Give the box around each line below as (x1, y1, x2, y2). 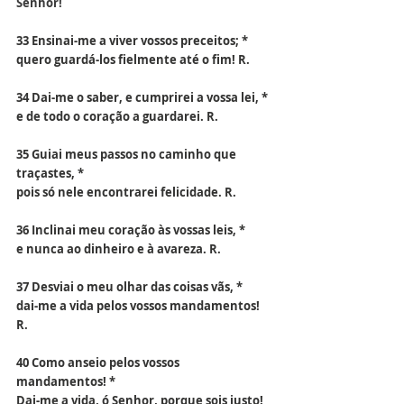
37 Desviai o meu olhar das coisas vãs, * (16, 279, 243, 295)
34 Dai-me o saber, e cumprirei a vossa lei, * (16, 89, 268, 106)
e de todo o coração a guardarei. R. (16, 108, 218, 124)
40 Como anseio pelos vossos (16, 354, 182, 371)
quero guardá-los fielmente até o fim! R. (16, 51, 250, 68)
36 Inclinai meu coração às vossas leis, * (16, 222, 245, 238)
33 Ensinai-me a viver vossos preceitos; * (16, 32, 248, 49)
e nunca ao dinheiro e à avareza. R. (16, 241, 221, 257)
